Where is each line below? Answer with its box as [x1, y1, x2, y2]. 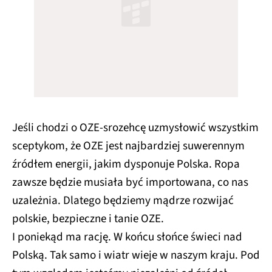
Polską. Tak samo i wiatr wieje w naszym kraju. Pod [12, 246, 260, 263]
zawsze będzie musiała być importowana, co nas [12, 174, 248, 191]
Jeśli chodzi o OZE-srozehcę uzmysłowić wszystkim [12, 119, 259, 136]
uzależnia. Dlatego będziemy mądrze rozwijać [12, 192, 234, 209]
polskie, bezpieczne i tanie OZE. [12, 210, 164, 227]
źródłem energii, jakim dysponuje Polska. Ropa [12, 155, 240, 172]
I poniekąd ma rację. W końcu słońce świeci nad [12, 228, 242, 245]
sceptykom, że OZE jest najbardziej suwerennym [12, 137, 245, 154]
